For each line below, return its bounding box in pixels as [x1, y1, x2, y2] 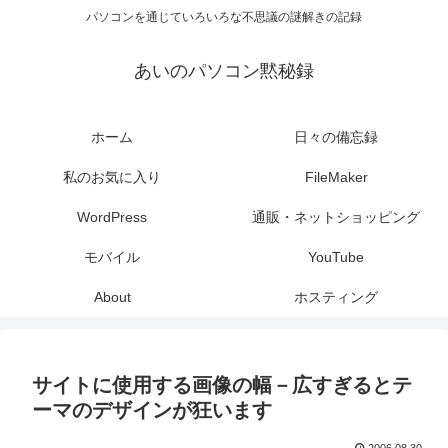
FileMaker [304, 169, 368, 186]
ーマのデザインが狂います [32, 399, 272, 422]
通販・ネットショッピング [252, 209, 420, 226]
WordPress [77, 209, 147, 226]
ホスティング [294, 289, 378, 306]
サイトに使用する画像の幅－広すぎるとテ [32, 374, 412, 397]
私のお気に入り [63, 169, 161, 186]
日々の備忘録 [294, 129, 378, 146]
